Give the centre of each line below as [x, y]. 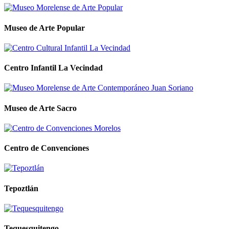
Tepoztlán [21, 188]
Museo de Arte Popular [44, 28]
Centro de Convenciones [47, 148]
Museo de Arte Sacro [40, 108]
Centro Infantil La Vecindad [53, 68]
